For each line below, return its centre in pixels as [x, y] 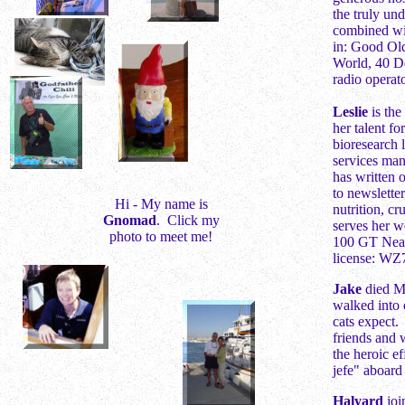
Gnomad [129, 220]
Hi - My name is [161, 204]
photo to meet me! [161, 236]
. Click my [188, 220]
